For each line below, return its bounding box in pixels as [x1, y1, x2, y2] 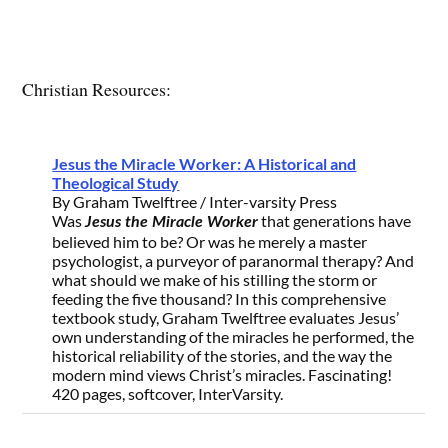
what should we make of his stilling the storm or [52, 269, 378, 289]
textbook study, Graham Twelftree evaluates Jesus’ [52, 307, 400, 327]
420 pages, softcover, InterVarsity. [52, 383, 284, 403]
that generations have [258, 210, 412, 230]
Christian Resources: [22, 76, 172, 101]
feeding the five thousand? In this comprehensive [52, 288, 387, 308]
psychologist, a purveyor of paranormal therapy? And [52, 250, 415, 270]
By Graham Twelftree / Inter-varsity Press [52, 191, 338, 211]
